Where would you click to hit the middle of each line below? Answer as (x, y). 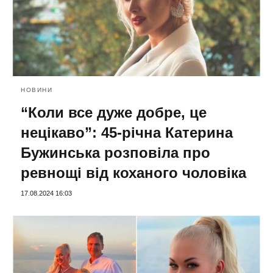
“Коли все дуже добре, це (114, 112)
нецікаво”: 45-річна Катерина (127, 132)
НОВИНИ (37, 90)
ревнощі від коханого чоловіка (133, 172)
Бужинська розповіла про (115, 152)
